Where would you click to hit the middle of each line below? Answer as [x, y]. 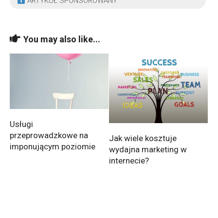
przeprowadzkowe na [49, 136]
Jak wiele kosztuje [143, 138]
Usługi [21, 124]
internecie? [129, 161]
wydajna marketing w [148, 150]
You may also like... [62, 39]
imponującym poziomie [53, 147]
